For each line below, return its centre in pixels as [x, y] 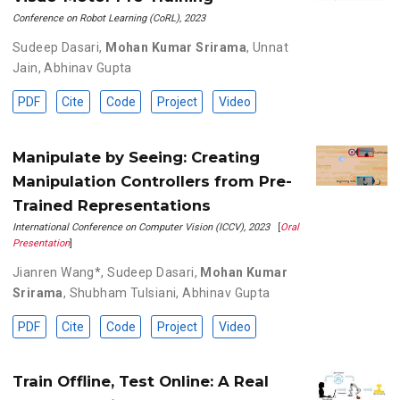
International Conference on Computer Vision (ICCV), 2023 [141, 227]
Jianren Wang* [57, 272]
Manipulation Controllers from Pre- [152, 181]
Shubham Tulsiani [123, 292]
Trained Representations [111, 205]
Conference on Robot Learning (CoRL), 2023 [108, 19]
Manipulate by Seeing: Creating [136, 157]
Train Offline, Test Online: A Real [140, 382]
